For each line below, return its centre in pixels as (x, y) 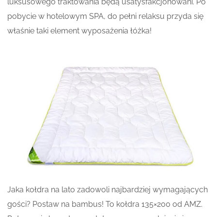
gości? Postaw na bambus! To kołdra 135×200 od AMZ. (105, 204)
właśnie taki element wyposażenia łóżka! (79, 31)
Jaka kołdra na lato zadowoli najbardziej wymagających (108, 189)
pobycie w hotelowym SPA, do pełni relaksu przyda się (105, 16)
